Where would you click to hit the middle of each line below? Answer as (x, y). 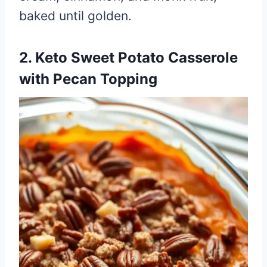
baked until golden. (75, 15)
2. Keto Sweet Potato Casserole (128, 57)
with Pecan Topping (88, 79)
